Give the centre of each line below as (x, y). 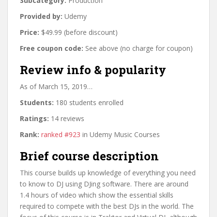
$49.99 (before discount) (78, 32)
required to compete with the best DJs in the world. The (107, 206)
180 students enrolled (89, 102)
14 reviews (67, 118)
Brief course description (89, 156)
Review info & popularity (93, 70)
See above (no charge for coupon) (138, 48)
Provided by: (41, 16)
